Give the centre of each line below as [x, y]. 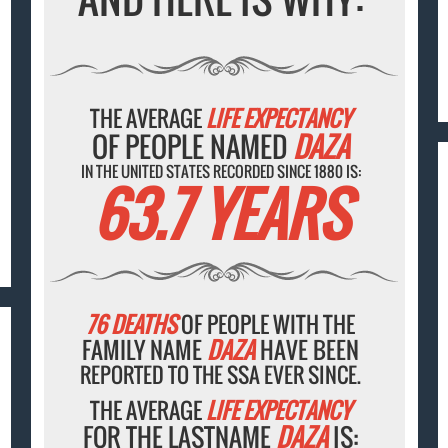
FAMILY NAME [145, 350]
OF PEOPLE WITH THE [266, 324]
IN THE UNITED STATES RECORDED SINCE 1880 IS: [220, 171]
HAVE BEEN [307, 350]
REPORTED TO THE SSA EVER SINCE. [221, 375]
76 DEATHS [132, 324]
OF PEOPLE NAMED [193, 147]
